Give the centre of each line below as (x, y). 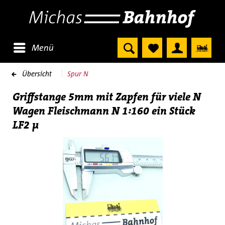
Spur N (78, 74)
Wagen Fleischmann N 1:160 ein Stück (104, 111)
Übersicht (37, 74)
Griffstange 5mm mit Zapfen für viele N (107, 97)
